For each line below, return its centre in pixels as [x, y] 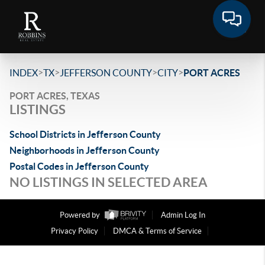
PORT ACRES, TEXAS [55, 96]
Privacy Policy [74, 231]
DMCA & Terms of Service [157, 231]
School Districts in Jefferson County [85, 134]
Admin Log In [183, 215]
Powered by [81, 215]
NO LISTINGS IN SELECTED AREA [109, 182]
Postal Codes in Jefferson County [79, 166]
